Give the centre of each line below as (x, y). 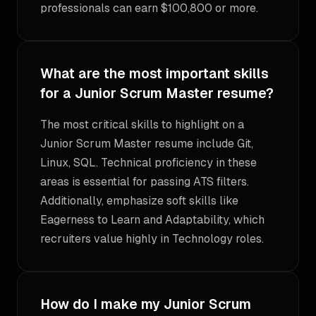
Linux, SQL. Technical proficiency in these (148, 163)
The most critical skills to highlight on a (142, 124)
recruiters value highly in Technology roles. (152, 239)
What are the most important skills (154, 74)
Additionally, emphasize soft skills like (139, 201)
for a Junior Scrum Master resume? (157, 93)
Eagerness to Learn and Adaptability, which (152, 220)
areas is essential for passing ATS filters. (145, 182)
